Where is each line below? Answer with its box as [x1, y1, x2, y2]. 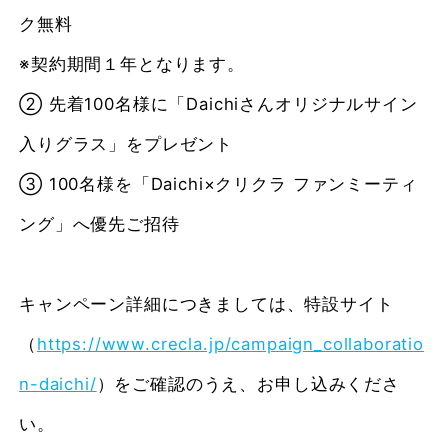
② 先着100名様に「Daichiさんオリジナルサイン [19, 94, 418, 115]
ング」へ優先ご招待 [19, 214, 180, 235]
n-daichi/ [19, 374, 97, 395]
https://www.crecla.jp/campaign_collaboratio [36, 334, 424, 355]
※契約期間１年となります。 [19, 54, 245, 75]
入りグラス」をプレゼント [19, 134, 234, 155]
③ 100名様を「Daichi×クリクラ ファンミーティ [19, 174, 418, 195]
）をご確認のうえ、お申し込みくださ [96, 374, 400, 395]
